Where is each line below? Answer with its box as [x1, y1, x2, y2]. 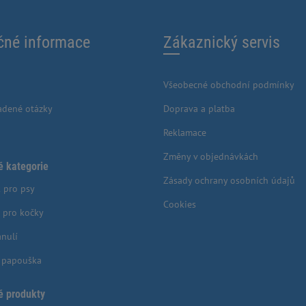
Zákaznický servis [163, 33, 280, 53]
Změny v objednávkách [163, 150, 258, 163]
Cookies [163, 198, 196, 211]
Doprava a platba [163, 102, 235, 115]
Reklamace [163, 126, 206, 139]
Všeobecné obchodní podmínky [163, 79, 294, 92]
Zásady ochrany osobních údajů [163, 174, 295, 187]
